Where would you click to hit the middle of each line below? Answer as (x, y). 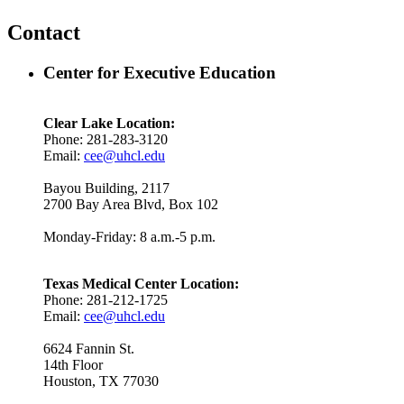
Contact (44, 32)
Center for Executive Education (160, 72)
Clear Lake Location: (109, 124)
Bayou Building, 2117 (106, 188)
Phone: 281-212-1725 (106, 300)
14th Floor (73, 365)
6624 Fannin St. (89, 349)
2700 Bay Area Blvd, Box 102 (131, 205)
